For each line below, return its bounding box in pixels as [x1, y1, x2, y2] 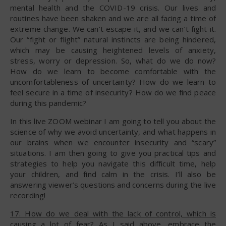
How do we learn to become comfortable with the [10, 66, 216, 76]
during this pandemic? [10, 97, 87, 108]
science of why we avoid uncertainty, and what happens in [10, 126, 216, 137]
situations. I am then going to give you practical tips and [10, 147, 216, 158]
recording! [10, 190, 45, 200]
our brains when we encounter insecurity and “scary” [10, 137, 216, 147]
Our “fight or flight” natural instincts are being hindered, [10, 34, 216, 44]
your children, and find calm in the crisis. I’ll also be [10, 168, 216, 179]
